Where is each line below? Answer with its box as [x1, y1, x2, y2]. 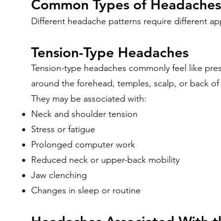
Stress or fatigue [31, 124, 95, 135]
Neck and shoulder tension [31, 109, 138, 119]
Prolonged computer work [31, 139, 135, 150]
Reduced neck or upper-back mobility [31, 154, 180, 165]
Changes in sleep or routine [31, 185, 141, 196]
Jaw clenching [31, 170, 87, 181]
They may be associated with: [31, 93, 147, 104]
